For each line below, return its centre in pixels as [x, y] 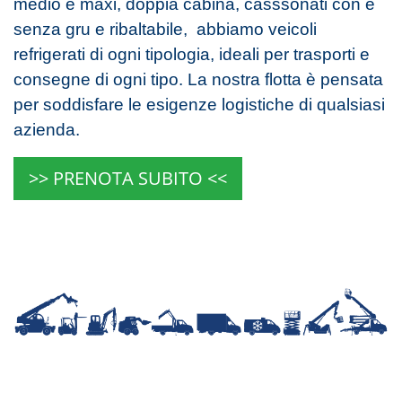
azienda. [47, 129]
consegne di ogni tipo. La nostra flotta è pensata [198, 79]
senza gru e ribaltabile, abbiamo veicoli [165, 29]
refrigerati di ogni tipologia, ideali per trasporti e [192, 54]
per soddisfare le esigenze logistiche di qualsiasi [199, 104]
